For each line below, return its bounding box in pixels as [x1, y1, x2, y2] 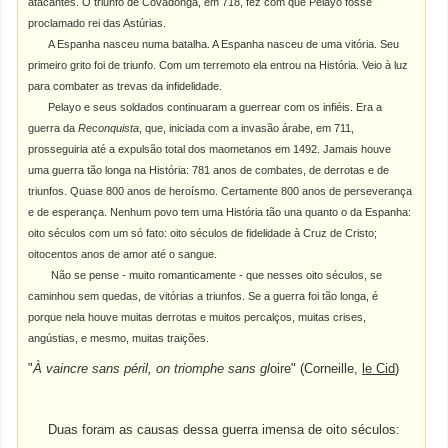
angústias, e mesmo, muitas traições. [28, 332, 210, 344]
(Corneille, [300, 361, 363, 376]
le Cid [362, 361, 396, 376]
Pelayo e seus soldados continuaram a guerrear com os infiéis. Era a [48, 101, 383, 113]
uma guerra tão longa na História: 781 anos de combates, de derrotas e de [28, 164, 390, 176]
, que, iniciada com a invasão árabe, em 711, [139, 122, 355, 134]
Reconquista [78, 122, 140, 134]
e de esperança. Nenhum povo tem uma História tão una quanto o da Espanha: [28, 206, 412, 218]
